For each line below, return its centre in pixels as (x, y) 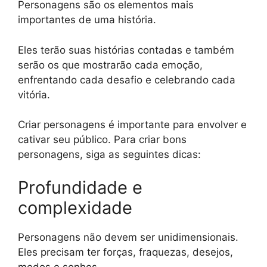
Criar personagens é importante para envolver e (132, 125)
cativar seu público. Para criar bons (102, 139)
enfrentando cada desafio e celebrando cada (127, 80)
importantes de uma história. (87, 20)
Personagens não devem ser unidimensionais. (128, 237)
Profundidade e (80, 187)
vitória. (34, 94)
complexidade (75, 207)
